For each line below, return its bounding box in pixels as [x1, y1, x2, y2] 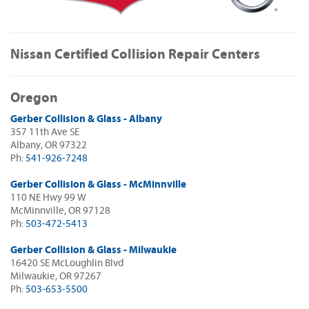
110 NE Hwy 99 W [10, 192, 86, 203]
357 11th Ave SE [10, 126, 79, 137]
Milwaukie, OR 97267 [10, 270, 101, 281]
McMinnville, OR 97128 [10, 205, 110, 216]
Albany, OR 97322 [10, 139, 87, 150]
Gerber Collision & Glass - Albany [10, 112, 162, 125]
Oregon [10, 89, 58, 106]
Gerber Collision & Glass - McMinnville [10, 178, 186, 190]
